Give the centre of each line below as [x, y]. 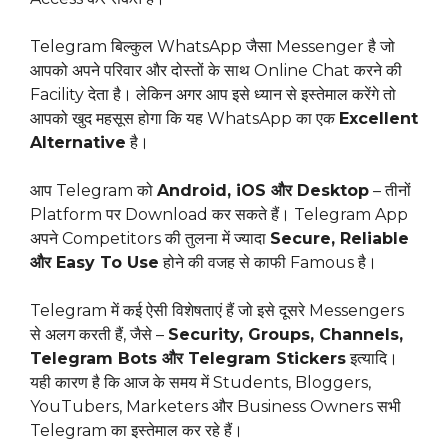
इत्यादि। [372, 359]
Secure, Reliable [339, 239]
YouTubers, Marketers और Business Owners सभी [215, 407]
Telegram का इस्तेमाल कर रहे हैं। [136, 431]
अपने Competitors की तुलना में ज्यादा [150, 239]
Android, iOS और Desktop [263, 191]
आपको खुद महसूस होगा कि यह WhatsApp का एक [184, 119]
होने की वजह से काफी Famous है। [268, 263]
